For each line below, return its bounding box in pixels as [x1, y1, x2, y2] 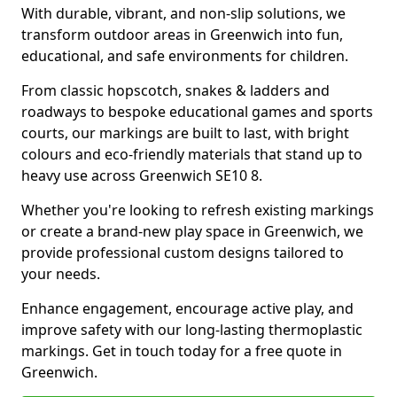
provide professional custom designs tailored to [21, 243, 344, 262]
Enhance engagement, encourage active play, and [21, 299, 354, 318]
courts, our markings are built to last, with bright [21, 123, 349, 143]
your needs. [21, 264, 100, 284]
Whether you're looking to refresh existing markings [21, 200, 374, 220]
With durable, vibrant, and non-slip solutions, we [21, 4, 346, 23]
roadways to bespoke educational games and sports [21, 102, 373, 121]
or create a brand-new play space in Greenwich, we [21, 222, 363, 241]
